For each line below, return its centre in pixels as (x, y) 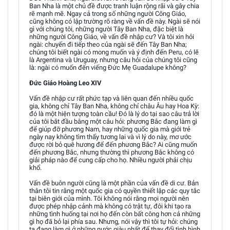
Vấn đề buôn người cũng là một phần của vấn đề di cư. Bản (114, 183)
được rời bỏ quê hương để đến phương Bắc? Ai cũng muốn (113, 144)
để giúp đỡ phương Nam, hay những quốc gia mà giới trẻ (110, 129)
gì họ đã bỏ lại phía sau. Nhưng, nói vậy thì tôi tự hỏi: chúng (113, 221)
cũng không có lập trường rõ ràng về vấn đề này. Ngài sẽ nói (115, 21)
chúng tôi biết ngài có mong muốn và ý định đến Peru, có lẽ (114, 52)
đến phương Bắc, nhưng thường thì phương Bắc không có (112, 152)
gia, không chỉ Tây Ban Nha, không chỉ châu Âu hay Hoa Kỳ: (114, 106)
